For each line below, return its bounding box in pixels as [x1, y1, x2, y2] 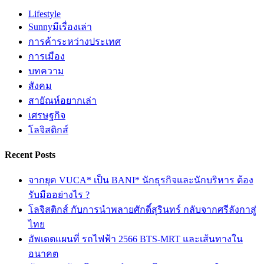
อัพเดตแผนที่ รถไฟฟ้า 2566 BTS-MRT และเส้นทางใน [28, 234, 243, 245]
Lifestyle [28, 8, 61, 19]
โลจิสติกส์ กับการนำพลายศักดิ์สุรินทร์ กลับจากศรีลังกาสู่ [28, 204, 256, 215]
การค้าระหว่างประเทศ [28, 36, 121, 47]
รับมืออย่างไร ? [28, 190, 90, 200]
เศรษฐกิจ [28, 110, 65, 120]
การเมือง [28, 51, 65, 61]
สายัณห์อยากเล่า [28, 95, 97, 105]
